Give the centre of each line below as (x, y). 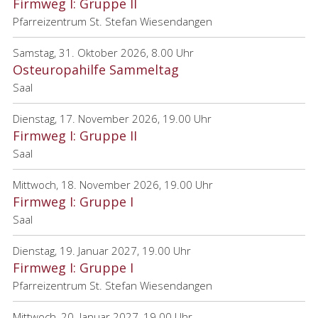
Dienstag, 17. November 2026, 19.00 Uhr (112, 119)
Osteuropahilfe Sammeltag (96, 70)
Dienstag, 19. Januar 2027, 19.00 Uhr (102, 251)
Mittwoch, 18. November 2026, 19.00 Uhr (113, 185)
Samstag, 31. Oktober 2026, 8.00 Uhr (103, 53)
